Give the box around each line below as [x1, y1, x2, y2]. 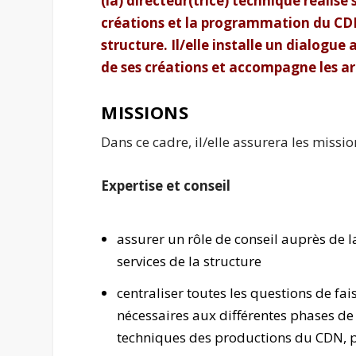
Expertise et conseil [101, 176, 231, 195]
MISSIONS [101, 99, 189, 124]
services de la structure [116, 251, 261, 270]
